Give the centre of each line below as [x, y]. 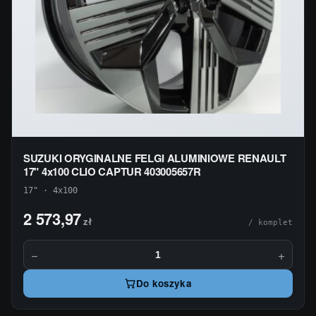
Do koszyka [164, 284]
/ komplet [271, 222]
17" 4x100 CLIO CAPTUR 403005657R [112, 171]
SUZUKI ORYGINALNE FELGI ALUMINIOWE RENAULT [155, 158]
